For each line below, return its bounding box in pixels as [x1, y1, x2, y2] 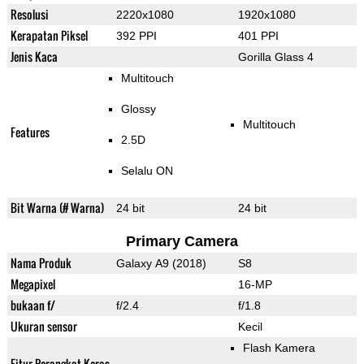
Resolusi [10, 6, 49, 24]
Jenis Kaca [10, 48, 58, 66]
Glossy [120, 102, 156, 116]
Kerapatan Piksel [10, 27, 88, 45]
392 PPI [115, 29, 157, 43]
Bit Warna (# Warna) [10, 199, 104, 217]
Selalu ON [120, 164, 173, 178]
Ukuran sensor [10, 318, 77, 336]
